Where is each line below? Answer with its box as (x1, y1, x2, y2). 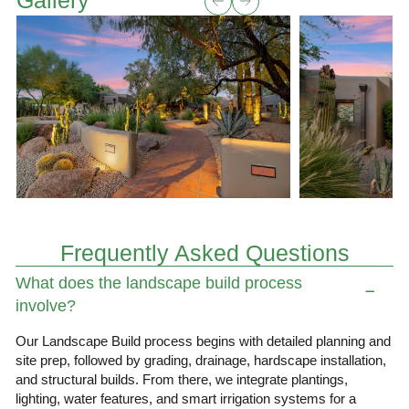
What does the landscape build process (16, 274, 303, 292)
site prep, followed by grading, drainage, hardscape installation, (16, 352, 387, 368)
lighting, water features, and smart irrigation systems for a (16, 391, 357, 406)
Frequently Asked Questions (59, 240, 350, 266)
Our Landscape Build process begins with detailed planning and (16, 333, 392, 349)
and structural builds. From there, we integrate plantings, (16, 372, 349, 387)
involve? (16, 297, 77, 315)
